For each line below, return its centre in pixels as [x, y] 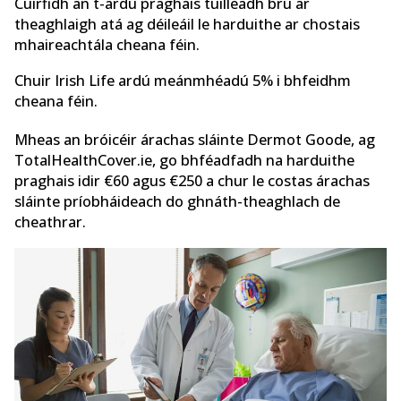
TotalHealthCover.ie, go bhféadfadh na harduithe [184, 161]
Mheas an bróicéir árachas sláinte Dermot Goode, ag [195, 140]
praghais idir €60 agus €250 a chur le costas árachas [192, 181]
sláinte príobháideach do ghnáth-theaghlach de [177, 202]
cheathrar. [50, 222]
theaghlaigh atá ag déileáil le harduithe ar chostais [187, 25]
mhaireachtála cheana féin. [107, 45]
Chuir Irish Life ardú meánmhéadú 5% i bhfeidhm [183, 80]
